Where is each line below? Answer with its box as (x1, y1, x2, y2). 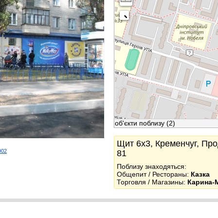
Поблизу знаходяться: (117, 163, 186, 170)
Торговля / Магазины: (117, 178, 187, 186)
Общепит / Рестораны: (117, 170, 191, 178)
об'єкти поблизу (115, 119, 164, 127)
